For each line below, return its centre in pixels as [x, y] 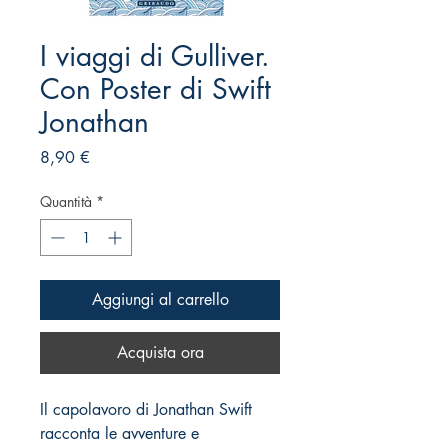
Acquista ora [160, 353]
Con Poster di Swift [155, 89]
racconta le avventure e [119, 434]
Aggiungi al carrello [160, 300]
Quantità [66, 202]
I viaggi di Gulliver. [155, 56]
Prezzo [112, 157]
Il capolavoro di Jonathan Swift [146, 410]
